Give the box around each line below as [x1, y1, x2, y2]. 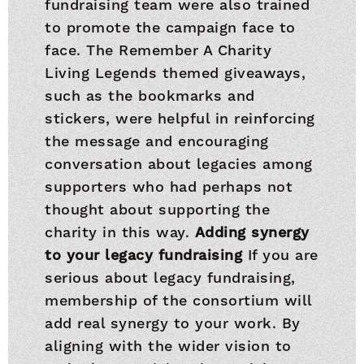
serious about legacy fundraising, [45, 269, 296, 286]
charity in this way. [45, 223, 195, 240]
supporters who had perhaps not [45, 178, 293, 195]
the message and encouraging [45, 132, 269, 149]
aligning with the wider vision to [45, 337, 292, 354]
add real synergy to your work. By [45, 314, 301, 331]
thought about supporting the [45, 201, 271, 218]
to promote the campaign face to [45, 19, 296, 36]
